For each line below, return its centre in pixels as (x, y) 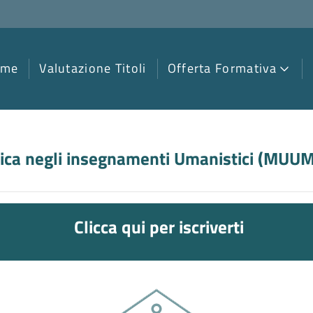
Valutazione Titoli (93, 68)
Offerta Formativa (222, 68)
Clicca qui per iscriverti (159, 227)
